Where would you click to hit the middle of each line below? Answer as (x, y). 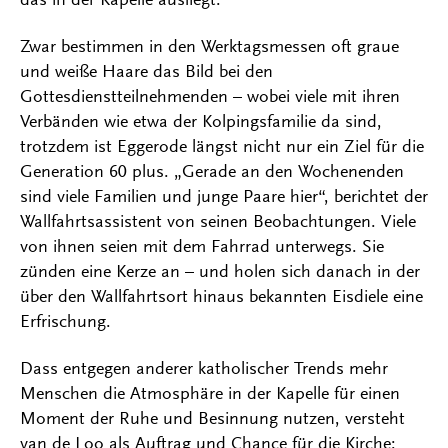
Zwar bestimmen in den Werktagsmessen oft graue (209, 46)
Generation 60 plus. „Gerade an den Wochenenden (212, 171)
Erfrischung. (68, 321)
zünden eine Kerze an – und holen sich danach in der (220, 271)
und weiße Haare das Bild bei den (146, 71)
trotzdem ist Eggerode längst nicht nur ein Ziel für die (222, 146)
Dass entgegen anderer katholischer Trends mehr (204, 368)
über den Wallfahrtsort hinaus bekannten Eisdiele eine (221, 296)
